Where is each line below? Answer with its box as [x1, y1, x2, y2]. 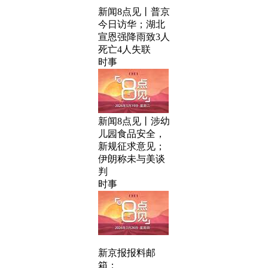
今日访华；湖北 [98, 19, 165, 29]
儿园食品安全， [98, 129, 165, 139]
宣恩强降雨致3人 [98, 32, 170, 42]
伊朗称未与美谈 [98, 154, 165, 164]
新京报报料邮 [98, 248, 156, 258]
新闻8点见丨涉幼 [98, 116, 170, 126]
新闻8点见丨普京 [98, 7, 170, 17]
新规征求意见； [98, 141, 165, 151]
